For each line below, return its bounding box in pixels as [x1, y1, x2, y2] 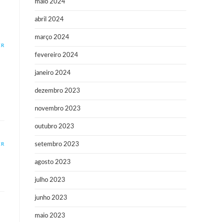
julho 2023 [35, 177, 65, 183]
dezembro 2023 [35, 88, 80, 94]
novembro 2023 [35, 106, 81, 112]
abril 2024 [35, 16, 64, 23]
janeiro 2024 [35, 70, 71, 76]
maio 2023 [35, 213, 65, 219]
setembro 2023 [35, 141, 79, 148]
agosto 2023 [35, 159, 71, 166]
